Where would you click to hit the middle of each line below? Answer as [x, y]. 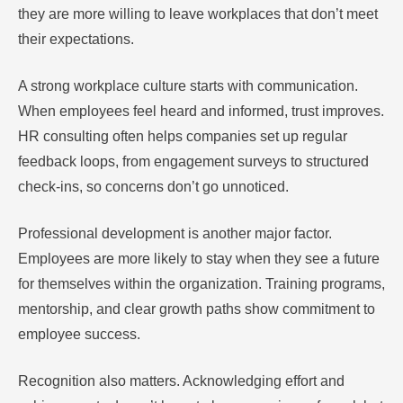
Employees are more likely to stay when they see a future [199, 259]
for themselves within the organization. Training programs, [201, 284]
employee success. [79, 335]
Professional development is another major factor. [175, 234]
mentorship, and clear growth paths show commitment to [197, 309]
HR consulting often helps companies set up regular [183, 137]
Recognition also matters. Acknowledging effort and [181, 381]
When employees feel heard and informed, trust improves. [201, 112]
